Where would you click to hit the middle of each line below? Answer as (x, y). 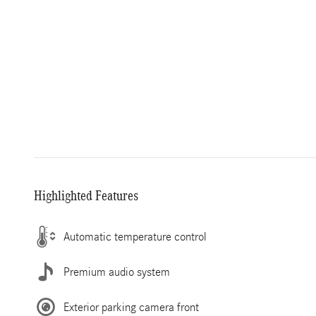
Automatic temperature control (135, 236)
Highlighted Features (86, 195)
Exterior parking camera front (131, 307)
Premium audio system (117, 272)
